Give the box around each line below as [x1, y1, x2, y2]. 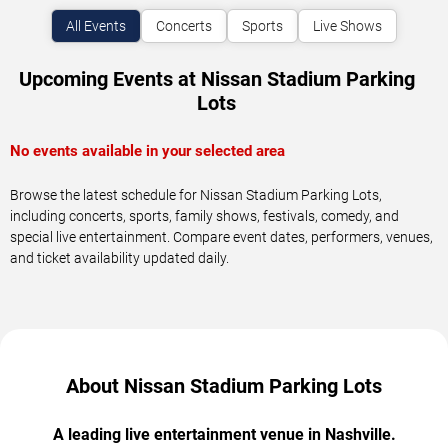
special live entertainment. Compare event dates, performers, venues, [10, 228, 433, 245]
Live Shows [313, 17, 382, 34]
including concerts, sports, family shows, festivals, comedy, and [10, 207, 399, 224]
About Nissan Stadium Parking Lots [66, 373, 382, 398]
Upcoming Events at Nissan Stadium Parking [18, 66, 415, 91]
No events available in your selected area [10, 141, 285, 160]
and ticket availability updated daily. [10, 249, 229, 266]
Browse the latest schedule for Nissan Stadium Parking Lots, [10, 186, 382, 203]
